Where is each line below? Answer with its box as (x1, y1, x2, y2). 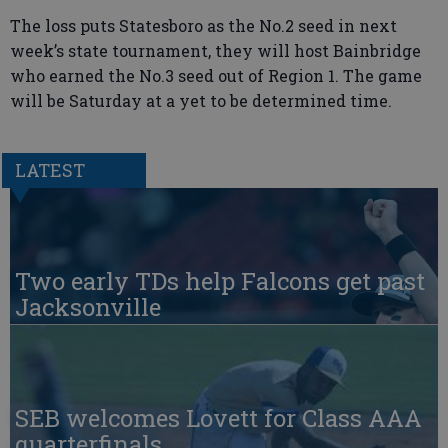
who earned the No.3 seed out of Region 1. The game (10, 65, 422, 86)
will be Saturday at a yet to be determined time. (10, 90, 392, 111)
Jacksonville (15, 291, 161, 324)
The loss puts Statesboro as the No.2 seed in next (10, 15, 397, 36)
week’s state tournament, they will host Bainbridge (10, 40, 421, 61)
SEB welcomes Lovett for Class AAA (15, 402, 422, 435)
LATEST (14, 158, 85, 183)
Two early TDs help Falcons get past (15, 265, 425, 298)
